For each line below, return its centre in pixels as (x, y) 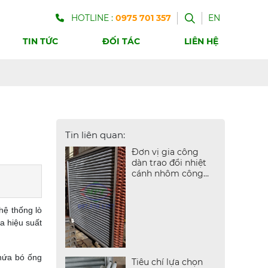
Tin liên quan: (95, 135)
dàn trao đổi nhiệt (169, 163)
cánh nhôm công (167, 173)
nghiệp (146, 184)
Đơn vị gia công (165, 152)
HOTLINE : (93, 18)
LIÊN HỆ (201, 41)
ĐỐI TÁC (121, 41)
